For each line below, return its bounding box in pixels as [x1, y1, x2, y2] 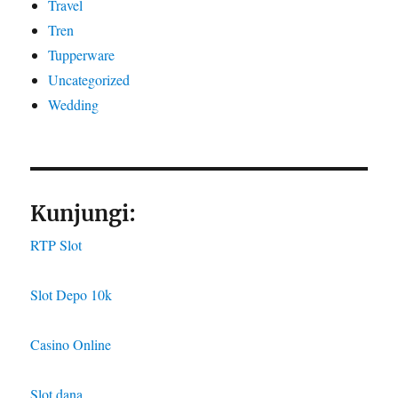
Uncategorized [48, 69, 131, 89]
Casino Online [30, 334, 112, 354]
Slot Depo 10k [30, 284, 113, 304]
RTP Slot [30, 235, 83, 254]
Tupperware [48, 44, 115, 64]
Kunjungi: [30, 199, 137, 227]
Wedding [48, 94, 99, 114]
